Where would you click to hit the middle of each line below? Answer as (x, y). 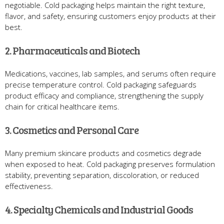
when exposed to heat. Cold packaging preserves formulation (110, 164)
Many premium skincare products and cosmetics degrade (103, 153)
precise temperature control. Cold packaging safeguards (101, 84)
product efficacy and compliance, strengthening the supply (104, 95)
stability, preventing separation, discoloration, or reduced (102, 175)
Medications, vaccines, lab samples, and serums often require (110, 73)
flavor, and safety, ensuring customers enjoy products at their (110, 16)
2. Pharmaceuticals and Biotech (72, 50)
